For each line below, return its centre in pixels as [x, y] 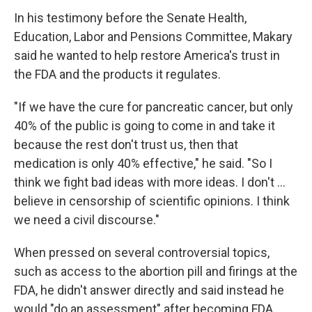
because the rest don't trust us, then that [126, 145]
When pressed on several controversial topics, [142, 252]
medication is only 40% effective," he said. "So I [143, 163]
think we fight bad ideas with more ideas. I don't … [150, 182]
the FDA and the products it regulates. [117, 74]
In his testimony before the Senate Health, [130, 18]
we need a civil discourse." [87, 220]
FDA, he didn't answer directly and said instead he [149, 290]
